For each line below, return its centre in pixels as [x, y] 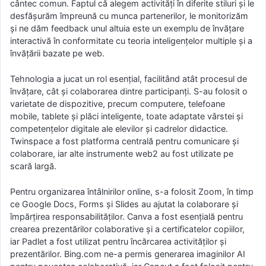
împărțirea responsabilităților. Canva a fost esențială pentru [126, 216]
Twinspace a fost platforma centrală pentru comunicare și [124, 141]
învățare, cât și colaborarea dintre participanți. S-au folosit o [129, 91]
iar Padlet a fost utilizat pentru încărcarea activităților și [118, 241]
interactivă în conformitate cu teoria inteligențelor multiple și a [131, 41]
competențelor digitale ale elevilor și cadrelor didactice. [119, 128]
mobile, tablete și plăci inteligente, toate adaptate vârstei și [126, 116]
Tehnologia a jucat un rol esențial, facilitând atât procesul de [129, 78]
